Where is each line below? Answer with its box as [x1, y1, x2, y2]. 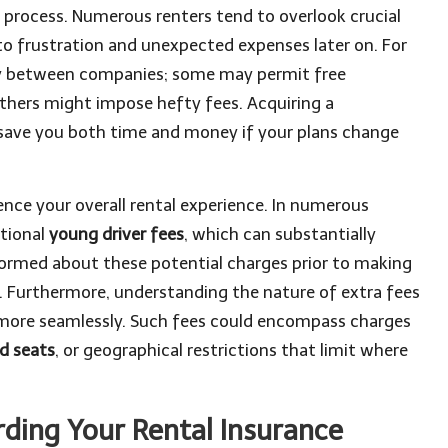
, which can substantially [184, 224, 376, 244]
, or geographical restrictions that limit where [55, 340, 408, 360]
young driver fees [49, 224, 184, 244]
